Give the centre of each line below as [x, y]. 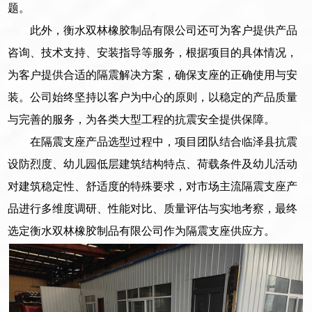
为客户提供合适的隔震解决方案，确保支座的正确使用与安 [153, 75]
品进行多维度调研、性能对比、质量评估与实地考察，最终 [153, 208]
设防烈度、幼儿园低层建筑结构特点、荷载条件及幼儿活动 [153, 164]
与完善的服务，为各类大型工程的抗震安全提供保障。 [142, 119]
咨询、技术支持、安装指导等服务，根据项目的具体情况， [153, 52]
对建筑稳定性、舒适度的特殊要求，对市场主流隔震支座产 [153, 186]
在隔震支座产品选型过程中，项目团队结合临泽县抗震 [164, 141]
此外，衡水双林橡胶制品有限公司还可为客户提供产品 [164, 30]
